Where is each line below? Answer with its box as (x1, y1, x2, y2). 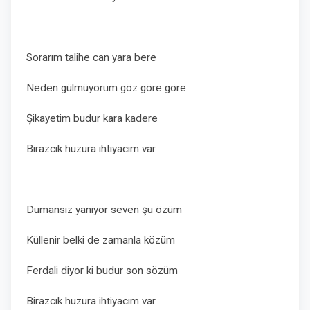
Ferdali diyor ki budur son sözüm (26, 264, 181, 277)
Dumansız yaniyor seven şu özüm (26, 203, 182, 216)
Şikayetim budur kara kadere (26, 112, 161, 125)
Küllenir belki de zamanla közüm (26, 234, 175, 246)
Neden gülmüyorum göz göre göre (26, 82, 189, 94)
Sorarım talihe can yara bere (26, 51, 159, 64)
